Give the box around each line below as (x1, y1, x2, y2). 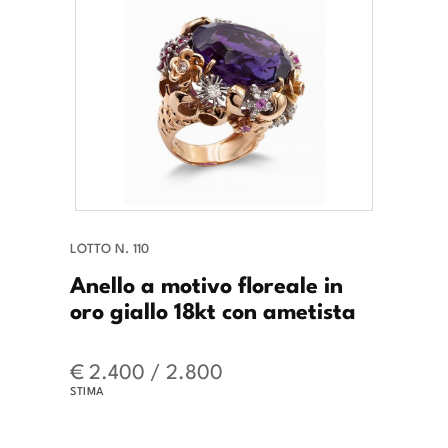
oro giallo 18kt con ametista (70, 292, 356, 327)
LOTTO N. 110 (70, 238, 149, 258)
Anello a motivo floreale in (70, 266, 343, 301)
